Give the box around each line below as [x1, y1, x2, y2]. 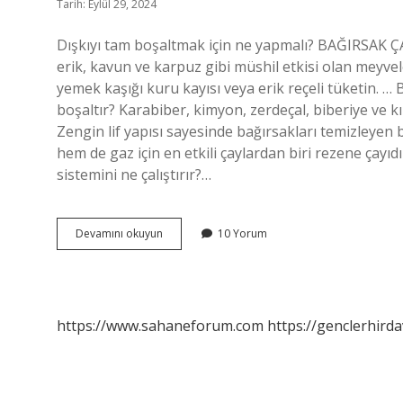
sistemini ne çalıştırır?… [57, 165, 211, 184]
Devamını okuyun [76, 226, 163, 241]
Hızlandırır [162, 273, 215, 289]
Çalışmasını [162, 241, 219, 256]
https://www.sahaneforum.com [57, 316, 264, 336]
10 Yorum [218, 226, 267, 241]
